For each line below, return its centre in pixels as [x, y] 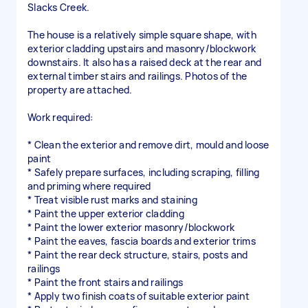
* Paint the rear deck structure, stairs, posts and [138, 255]
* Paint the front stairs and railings [106, 282]
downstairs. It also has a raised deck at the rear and [145, 62]
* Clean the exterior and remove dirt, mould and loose [148, 145]
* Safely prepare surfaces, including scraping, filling [144, 172]
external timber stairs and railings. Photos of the [137, 76]
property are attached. [80, 90]
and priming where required [89, 186]
